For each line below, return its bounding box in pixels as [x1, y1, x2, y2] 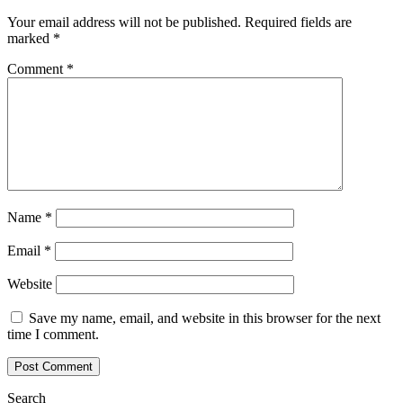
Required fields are [245, 13, 352, 30]
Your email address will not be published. [7, 13, 241, 30]
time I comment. [7, 326, 99, 342]
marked [7, 30, 53, 46]
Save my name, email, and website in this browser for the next [29, 309, 381, 326]
